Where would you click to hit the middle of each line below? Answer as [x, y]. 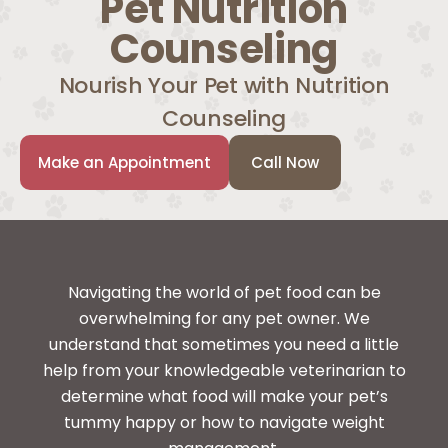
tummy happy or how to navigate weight [224, 423]
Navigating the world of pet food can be [224, 293]
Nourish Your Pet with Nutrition [224, 86]
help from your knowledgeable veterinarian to [224, 371]
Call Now [285, 163]
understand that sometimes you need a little [224, 345]
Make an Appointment [124, 163]
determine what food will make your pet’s [224, 397]
